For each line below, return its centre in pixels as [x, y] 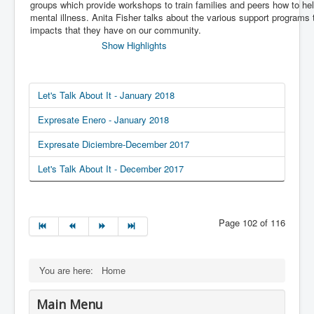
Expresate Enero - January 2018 [103, 120]
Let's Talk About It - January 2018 [106, 95]
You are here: [69, 271]
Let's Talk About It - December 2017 [111, 169]
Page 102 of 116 [252, 223]
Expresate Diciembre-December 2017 [114, 144]
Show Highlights [134, 46]
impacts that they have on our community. [116, 30]
